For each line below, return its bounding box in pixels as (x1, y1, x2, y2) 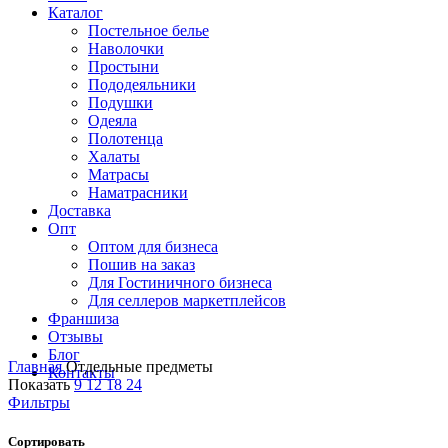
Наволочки (88, 40, 164, 57)
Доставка (48, 202, 111, 219)
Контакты (48, 364, 115, 381)
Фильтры (8, 394, 70, 411)
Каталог (48, 4, 103, 21)
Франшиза (48, 310, 119, 327)
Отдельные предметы (66, 358, 213, 375)
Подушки (88, 94, 153, 111)
